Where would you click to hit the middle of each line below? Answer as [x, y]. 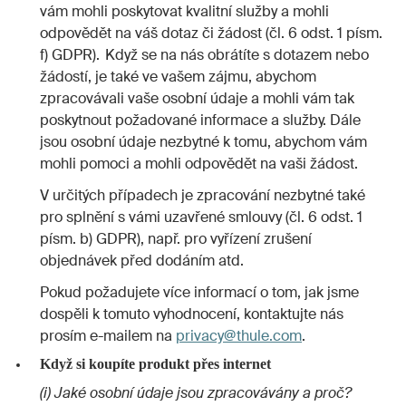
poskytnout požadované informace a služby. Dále [200, 121]
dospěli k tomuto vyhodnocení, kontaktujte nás [192, 314]
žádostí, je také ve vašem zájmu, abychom [178, 77]
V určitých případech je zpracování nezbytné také [203, 196]
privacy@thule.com [239, 335]
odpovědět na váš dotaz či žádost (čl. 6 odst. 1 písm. [211, 34]
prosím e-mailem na [108, 335]
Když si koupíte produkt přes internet [155, 364]
